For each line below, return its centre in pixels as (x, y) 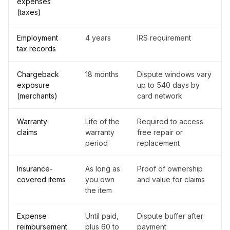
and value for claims (171, 180)
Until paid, (102, 216)
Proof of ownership (170, 169)
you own (100, 180)
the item (99, 190)
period (97, 143)
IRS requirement (164, 38)
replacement (158, 143)
